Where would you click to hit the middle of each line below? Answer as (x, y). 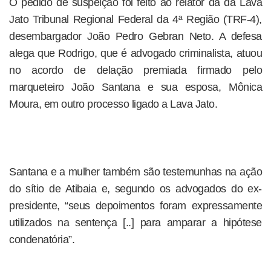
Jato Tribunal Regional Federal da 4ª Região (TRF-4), (135, 19)
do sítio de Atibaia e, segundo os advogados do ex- (135, 189)
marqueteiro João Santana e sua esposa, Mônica (135, 87)
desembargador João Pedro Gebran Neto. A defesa (135, 36)
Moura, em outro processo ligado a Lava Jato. (113, 104)
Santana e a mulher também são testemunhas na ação (135, 172)
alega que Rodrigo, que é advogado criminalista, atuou (135, 53)
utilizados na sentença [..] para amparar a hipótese (135, 223)
